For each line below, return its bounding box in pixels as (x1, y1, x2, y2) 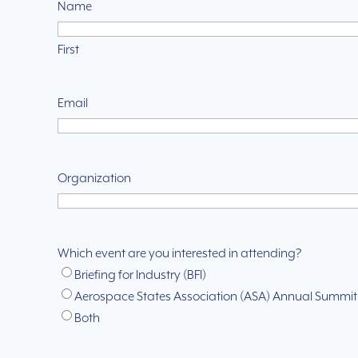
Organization (58, 171, 131, 187)
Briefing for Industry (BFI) (74, 268, 206, 284)
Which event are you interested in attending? (58, 246, 301, 262)
